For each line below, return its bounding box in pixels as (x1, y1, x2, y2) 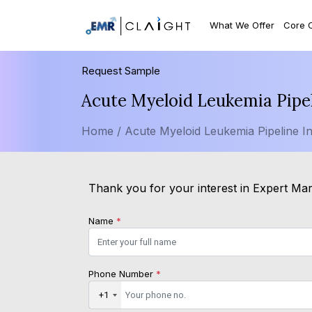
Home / (81, 124, 121, 139)
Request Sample (81, 64, 160, 78)
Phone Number (88, 268, 156, 280)
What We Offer (210, 19, 275, 31)
